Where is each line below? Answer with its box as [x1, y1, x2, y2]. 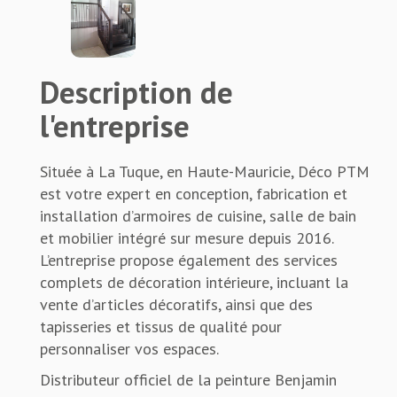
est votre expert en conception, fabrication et [40, 183, 347, 204]
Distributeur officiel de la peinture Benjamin [40, 369, 337, 390]
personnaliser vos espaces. [40, 338, 219, 359]
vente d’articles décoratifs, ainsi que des [40, 293, 313, 315]
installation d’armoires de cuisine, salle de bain [40, 205, 356, 226]
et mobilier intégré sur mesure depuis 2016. [40, 227, 333, 248]
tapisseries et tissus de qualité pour [40, 315, 282, 337]
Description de [40, 71, 233, 113]
